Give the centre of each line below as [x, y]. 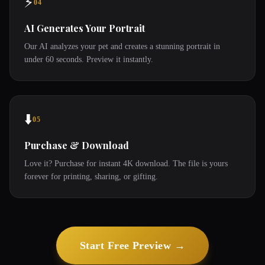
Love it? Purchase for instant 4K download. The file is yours [126, 164]
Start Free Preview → [132, 245]
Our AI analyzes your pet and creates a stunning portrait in [122, 46]
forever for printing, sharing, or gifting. [91, 177]
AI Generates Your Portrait [85, 28]
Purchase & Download [77, 145]
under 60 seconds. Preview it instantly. [89, 59]
